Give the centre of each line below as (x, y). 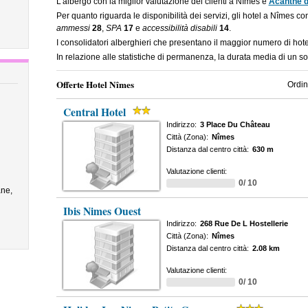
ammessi (73, 28)
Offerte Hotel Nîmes (95, 85)
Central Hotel (94, 112)
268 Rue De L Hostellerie (244, 223)
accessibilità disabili (179, 28)
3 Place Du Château (235, 124)
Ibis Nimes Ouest (102, 211)
